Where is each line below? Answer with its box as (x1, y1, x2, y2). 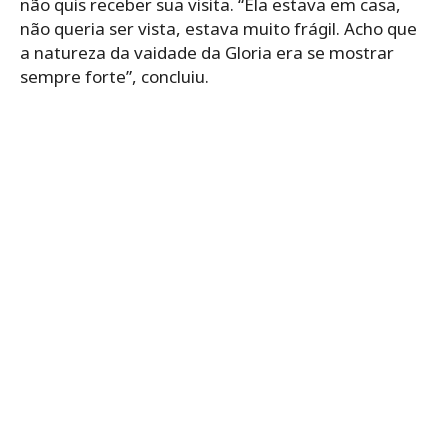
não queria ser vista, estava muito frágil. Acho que (20, 16, 417, 40)
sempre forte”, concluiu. (20, 64, 209, 88)
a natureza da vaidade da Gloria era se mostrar (20, 40, 394, 64)
